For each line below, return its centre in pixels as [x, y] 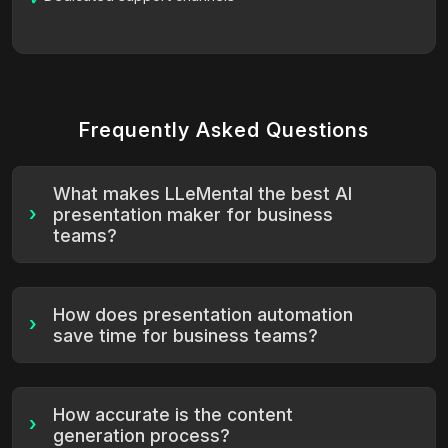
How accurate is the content [173, 414]
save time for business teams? [185, 335]
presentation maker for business [193, 214]
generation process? [141, 435]
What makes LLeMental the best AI [202, 193]
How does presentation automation [203, 314]
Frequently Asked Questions [224, 129]
